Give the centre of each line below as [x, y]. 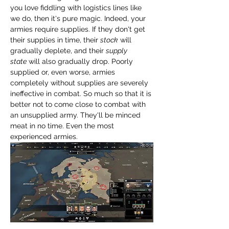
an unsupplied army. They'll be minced [76, 115]
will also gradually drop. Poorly [81, 61]
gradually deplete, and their [58, 50]
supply [117, 50]
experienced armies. [44, 136]
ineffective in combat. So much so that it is [82, 93]
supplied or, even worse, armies [64, 72]
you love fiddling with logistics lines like [77, 7]
